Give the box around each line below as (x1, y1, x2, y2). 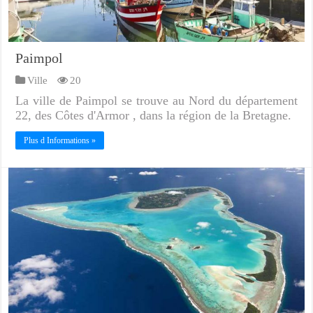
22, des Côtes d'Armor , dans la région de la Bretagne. (15, 108, 292, 122)
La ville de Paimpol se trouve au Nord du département (15, 93, 298, 108)
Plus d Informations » (24, 135, 96, 145)
